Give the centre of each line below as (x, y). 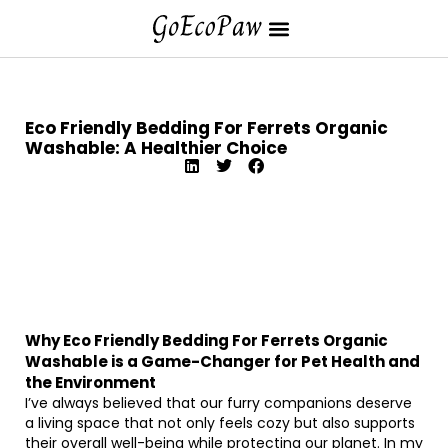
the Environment (90, 382)
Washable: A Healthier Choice (156, 148)
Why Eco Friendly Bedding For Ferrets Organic (206, 340)
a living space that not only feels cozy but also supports (220, 423)
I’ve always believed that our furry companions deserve (218, 403)
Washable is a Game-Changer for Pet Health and (222, 361)
